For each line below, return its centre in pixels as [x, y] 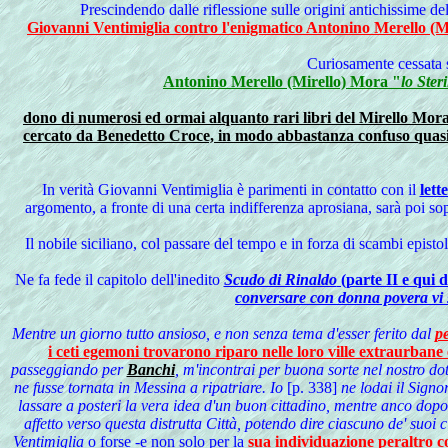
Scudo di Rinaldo [280, 279]
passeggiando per [68, 369]
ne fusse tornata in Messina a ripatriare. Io [150, 387]
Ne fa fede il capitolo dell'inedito [119, 279]
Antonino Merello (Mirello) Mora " [282, 81]
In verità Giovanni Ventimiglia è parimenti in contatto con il [230, 189]
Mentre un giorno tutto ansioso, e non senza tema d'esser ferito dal [223, 333]
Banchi [150, 369]
